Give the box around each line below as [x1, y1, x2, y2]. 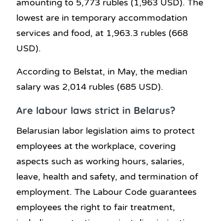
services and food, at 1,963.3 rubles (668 [16, 28, 188, 39]
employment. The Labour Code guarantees [16, 186, 197, 197]
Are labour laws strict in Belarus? [16, 104, 176, 117]
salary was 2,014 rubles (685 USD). [16, 81, 163, 93]
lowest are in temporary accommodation [16, 12, 187, 24]
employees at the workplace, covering [16, 140, 176, 151]
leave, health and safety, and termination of [16, 171, 198, 182]
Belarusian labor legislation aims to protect [16, 125, 195, 136]
